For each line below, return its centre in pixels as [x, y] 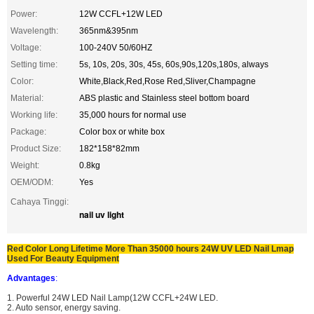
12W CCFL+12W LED [121, 14]
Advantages [31, 278]
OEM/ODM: [32, 182]
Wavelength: [34, 31]
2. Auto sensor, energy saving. [64, 308]
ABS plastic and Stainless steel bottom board [164, 98]
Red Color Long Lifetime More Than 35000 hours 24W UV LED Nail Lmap [150, 249]
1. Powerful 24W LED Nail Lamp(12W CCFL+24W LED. [112, 298]
